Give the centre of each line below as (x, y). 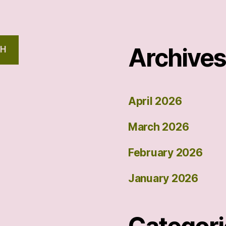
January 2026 (163, 178)
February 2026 (165, 152)
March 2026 (159, 127)
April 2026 (155, 101)
